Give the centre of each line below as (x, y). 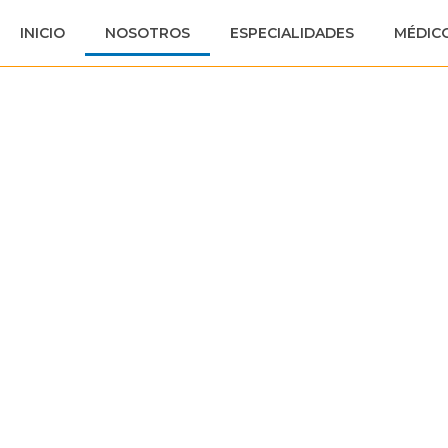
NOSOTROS (148, 33)
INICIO (43, 33)
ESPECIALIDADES (292, 33)
